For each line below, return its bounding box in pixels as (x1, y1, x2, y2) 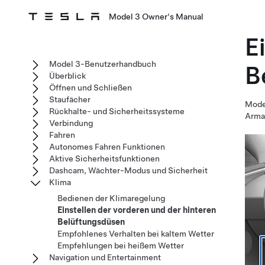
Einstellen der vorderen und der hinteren (57, 205, 216, 215)
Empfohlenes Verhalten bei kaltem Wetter (57, 229, 214, 238)
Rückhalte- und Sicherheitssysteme (49, 106, 185, 116)
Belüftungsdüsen (57, 217, 125, 227)
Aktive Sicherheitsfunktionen (49, 154, 160, 163)
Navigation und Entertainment (49, 253, 161, 262)
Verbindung (49, 118, 93, 128)
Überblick (49, 71, 86, 80)
